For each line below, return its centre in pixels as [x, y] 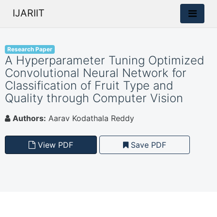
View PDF [54, 145]
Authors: [29, 118]
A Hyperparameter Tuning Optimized [105, 60]
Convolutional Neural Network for [96, 73]
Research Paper [30, 49]
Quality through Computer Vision [94, 98]
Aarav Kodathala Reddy [90, 118]
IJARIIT [29, 13]
